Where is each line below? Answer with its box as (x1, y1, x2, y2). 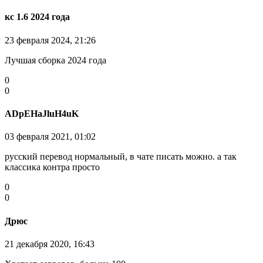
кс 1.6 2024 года (5, 12, 70, 22)
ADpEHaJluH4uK (5, 109, 79, 119)
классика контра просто (5, 162, 100, 173)
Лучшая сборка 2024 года (5, 55, 106, 65)
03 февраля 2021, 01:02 (5, 131, 96, 142)
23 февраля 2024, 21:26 (5, 35, 96, 45)
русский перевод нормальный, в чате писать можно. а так (5, 151, 237, 162)
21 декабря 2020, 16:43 (5, 238, 95, 249)
